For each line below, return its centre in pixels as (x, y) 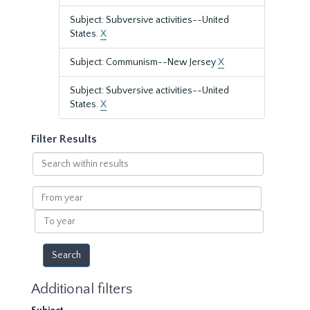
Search (47, 158)
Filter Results (64, 139)
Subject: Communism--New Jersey (144, 62)
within (46, 172)
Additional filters (82, 289)
